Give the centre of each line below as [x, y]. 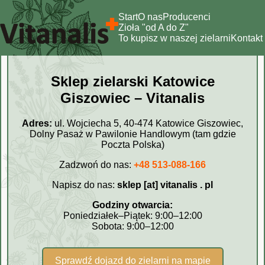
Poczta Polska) [132, 144]
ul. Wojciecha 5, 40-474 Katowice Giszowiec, [148, 123]
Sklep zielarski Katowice [132, 81]
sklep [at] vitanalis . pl [165, 185]
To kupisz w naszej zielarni [174, 38]
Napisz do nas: [85, 185]
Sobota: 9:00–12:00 [132, 226]
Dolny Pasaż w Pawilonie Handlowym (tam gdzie [132, 134]
